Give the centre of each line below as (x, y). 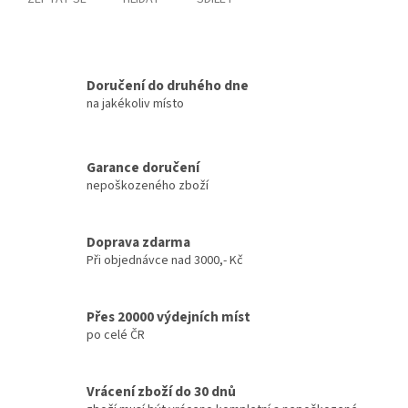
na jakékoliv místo (135, 103)
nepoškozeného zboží (148, 185)
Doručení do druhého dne (168, 85)
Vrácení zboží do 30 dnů (161, 391)
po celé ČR (116, 335)
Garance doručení (143, 167)
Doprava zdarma (138, 242)
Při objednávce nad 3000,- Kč (165, 260)
